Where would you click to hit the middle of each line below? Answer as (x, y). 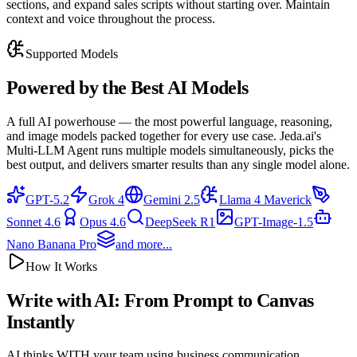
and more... (144, 244)
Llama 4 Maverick (265, 199)
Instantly (41, 322)
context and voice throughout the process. (111, 18)
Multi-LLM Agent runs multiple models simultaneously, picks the (170, 150)
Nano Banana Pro (51, 244)
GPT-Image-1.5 (274, 222)
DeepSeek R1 (180, 222)
